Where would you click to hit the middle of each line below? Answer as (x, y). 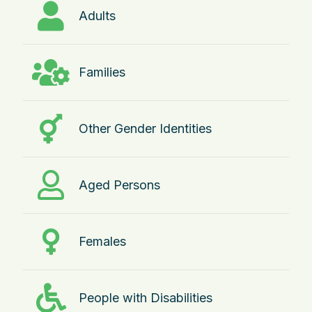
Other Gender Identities (145, 128)
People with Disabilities (146, 297)
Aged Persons (119, 185)
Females (102, 241)
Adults (97, 15)
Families (102, 72)
